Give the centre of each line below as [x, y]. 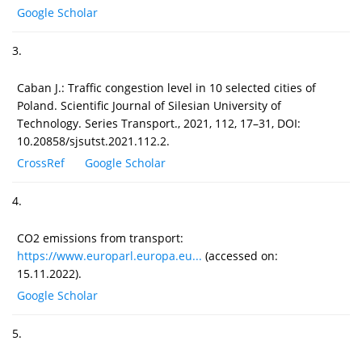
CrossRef [41, 162]
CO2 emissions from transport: [100, 238]
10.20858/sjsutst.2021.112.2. [93, 141]
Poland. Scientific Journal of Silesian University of [149, 105]
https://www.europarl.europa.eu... [109, 255]
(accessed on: [240, 255]
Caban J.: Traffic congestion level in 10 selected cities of [166, 87]
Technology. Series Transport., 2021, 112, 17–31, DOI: [159, 123]
